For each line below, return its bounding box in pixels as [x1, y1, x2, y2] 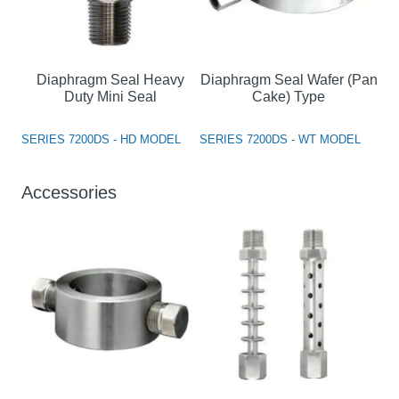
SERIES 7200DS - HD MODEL [21, 132, 181, 146]
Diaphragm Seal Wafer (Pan [199, 71, 378, 87]
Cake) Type [252, 88, 325, 104]
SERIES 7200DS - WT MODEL [199, 132, 361, 146]
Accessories [21, 182, 117, 202]
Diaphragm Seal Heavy [37, 71, 184, 87]
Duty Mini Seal [64, 88, 157, 104]
